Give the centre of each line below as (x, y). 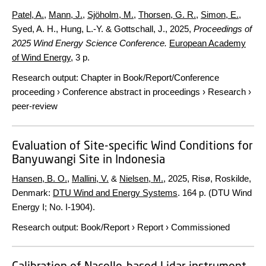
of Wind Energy (41, 57)
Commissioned (200, 227)
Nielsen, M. (141, 178)
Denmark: (32, 192)
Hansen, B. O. (39, 178)
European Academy (208, 43)
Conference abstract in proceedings (131, 92)
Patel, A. (28, 15)
